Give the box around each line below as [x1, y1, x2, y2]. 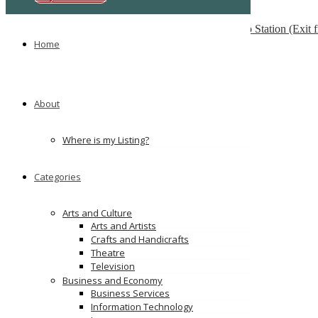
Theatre [91, 246, 125, 259]
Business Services [91, 287, 170, 300]
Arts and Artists [91, 219, 156, 232]
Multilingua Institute [34, 10, 124, 22]
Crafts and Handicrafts [91, 233, 189, 246]
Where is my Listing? [62, 133, 149, 146]
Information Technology [91, 300, 193, 313]
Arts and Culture [62, 207, 132, 219]
